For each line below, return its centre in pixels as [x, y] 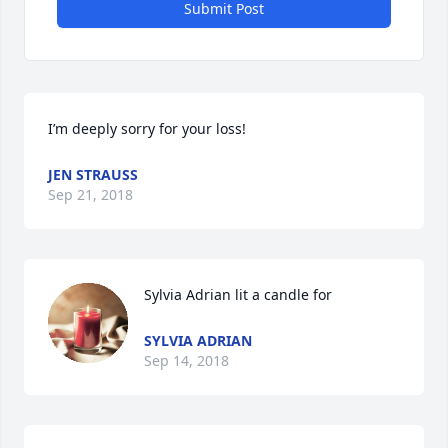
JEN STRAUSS [93, 174]
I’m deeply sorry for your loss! [147, 128]
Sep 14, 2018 [186, 360]
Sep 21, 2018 [90, 194]
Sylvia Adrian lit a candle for [238, 294]
